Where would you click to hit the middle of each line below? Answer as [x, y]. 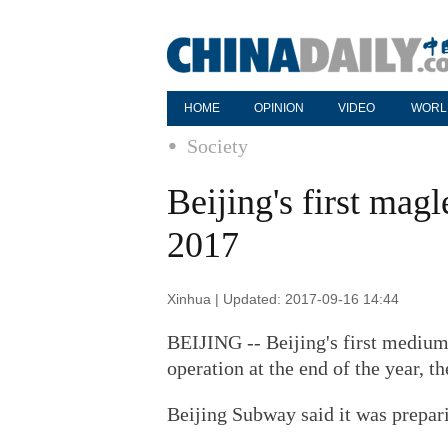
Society [217, 146]
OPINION [279, 108]
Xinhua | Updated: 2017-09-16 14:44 [283, 299]
